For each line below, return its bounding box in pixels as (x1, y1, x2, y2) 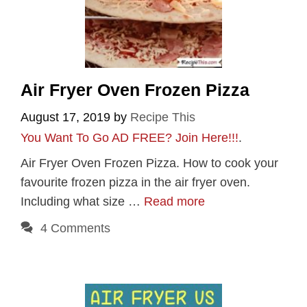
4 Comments (40, 221, 110, 236)
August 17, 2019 (21, 110, 110, 125)
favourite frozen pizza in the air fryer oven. (21, 175, 250, 190)
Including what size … (21, 195, 144, 209)
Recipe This (130, 110, 195, 125)
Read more (144, 195, 205, 209)
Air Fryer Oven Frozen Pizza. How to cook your (21, 156, 278, 171)
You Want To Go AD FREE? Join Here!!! (21, 131, 238, 145)
